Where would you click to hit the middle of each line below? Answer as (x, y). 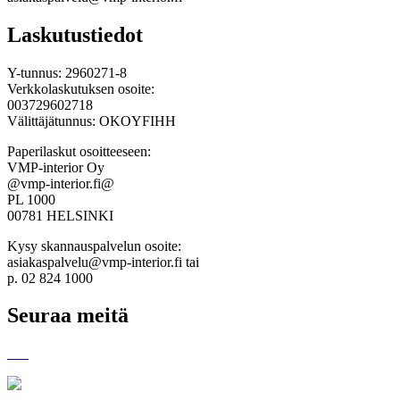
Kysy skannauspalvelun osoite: (94, 246)
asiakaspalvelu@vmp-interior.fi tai (103, 262)
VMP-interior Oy (56, 167)
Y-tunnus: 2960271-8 (67, 72)
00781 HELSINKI (60, 215)
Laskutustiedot (75, 34)
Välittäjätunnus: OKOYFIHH (92, 121)
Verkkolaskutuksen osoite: (81, 88)
